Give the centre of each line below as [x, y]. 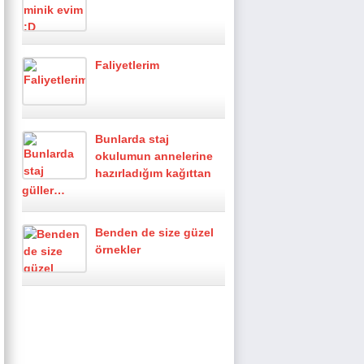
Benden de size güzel [154, 232]
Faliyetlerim [127, 65]
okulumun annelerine [154, 156]
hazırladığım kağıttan [153, 173]
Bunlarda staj [132, 139]
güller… [43, 190]
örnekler [118, 249]
